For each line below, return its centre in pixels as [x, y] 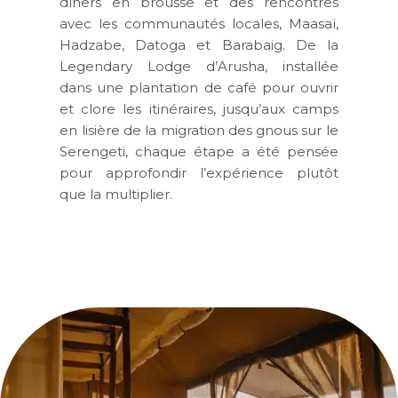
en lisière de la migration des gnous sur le [199, 130]
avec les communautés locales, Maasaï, [199, 23]
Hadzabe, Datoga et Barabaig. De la [199, 44]
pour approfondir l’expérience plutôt [199, 172]
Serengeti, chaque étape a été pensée [199, 151]
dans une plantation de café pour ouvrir [199, 87]
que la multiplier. [116, 194]
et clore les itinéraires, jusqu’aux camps [199, 108]
